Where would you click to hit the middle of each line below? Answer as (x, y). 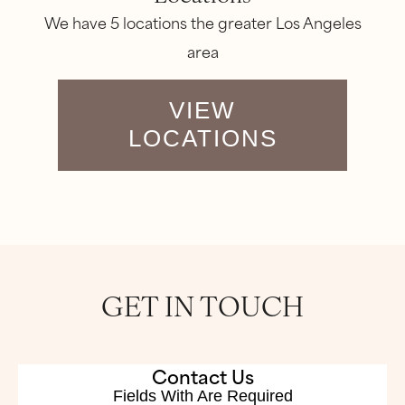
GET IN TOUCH (202, 305)
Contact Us (202, 376)
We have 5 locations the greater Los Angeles (202, 22)
